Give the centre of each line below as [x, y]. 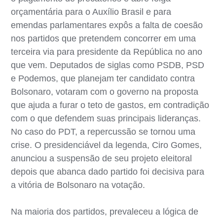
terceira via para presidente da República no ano [107, 52]
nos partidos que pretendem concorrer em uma [104, 38]
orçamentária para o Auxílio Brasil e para [91, 12]
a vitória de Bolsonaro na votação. [78, 185]
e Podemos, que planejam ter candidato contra [103, 78]
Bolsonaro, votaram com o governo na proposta [105, 92]
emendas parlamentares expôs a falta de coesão [107, 25]
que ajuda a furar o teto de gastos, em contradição [110, 105]
